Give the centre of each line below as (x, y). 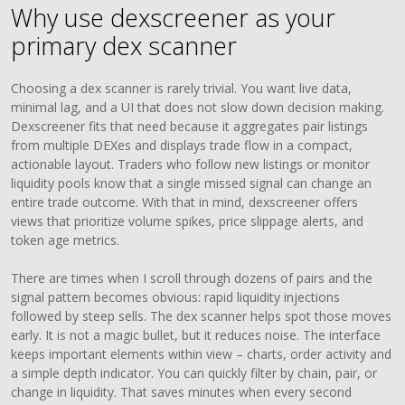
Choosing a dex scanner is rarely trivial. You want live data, (182, 88)
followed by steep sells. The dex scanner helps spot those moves (202, 316)
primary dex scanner (124, 46)
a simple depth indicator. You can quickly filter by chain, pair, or (194, 373)
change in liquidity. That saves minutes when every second (182, 392)
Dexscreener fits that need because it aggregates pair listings (190, 126)
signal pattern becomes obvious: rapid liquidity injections (176, 297)
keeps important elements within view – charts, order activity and (202, 354)
